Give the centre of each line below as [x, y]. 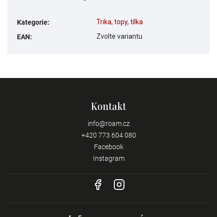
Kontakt [108, 106]
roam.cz [117, 123]
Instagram [108, 158]
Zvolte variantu [119, 36]
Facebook [108, 147]
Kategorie [32, 22]
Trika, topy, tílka [120, 22]
